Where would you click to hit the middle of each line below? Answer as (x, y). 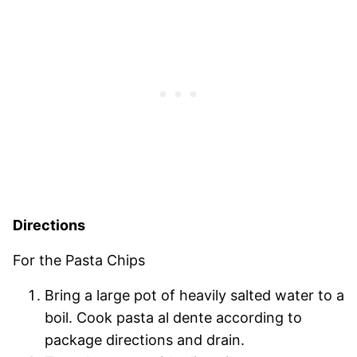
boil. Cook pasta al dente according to (173, 317)
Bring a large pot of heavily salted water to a (194, 295)
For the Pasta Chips (79, 260)
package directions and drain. (145, 339)
